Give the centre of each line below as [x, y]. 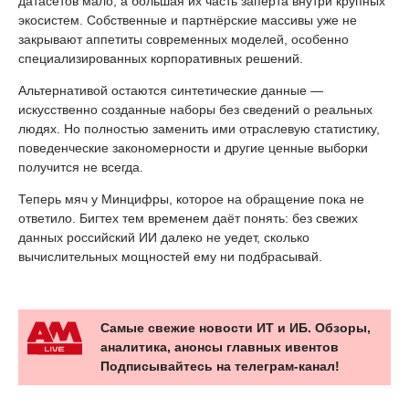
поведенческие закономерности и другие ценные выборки [193, 148]
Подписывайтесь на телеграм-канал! [220, 367]
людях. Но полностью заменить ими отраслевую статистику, [199, 129]
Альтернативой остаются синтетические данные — [171, 91]
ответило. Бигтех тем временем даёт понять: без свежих [188, 219]
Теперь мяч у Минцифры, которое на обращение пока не [191, 199]
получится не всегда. [81, 168]
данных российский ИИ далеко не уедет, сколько [164, 238]
